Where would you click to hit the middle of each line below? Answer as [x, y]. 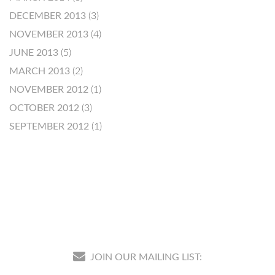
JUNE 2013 [34, 53]
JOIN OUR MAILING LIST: [145, 257]
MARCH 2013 [40, 71]
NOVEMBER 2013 [49, 34]
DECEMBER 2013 [48, 16]
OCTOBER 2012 [44, 108]
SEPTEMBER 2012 [49, 126]
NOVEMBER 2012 [49, 90]
